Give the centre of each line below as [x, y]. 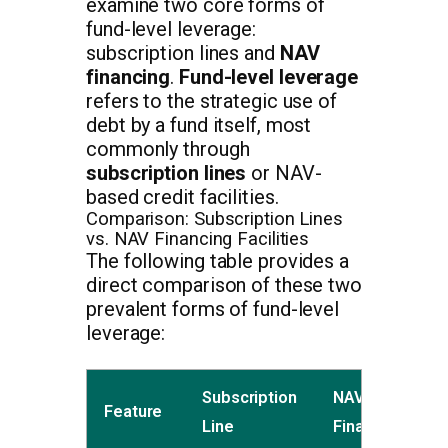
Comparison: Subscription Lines [214, 218]
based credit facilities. [182, 196]
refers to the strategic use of [211, 100]
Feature [133, 411]
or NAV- [284, 172]
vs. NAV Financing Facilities [198, 238]
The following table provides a [217, 260]
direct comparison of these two [224, 284]
